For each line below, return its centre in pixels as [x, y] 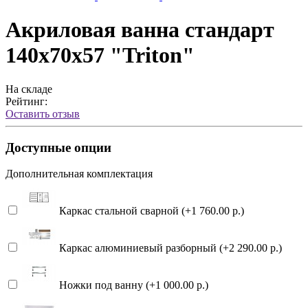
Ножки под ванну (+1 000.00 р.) [132, 285]
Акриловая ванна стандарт [140, 30]
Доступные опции [58, 147]
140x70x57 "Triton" [100, 55]
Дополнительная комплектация [79, 174]
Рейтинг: [26, 101]
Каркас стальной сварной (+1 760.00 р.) [150, 211]
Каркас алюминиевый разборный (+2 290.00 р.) [169, 248]
